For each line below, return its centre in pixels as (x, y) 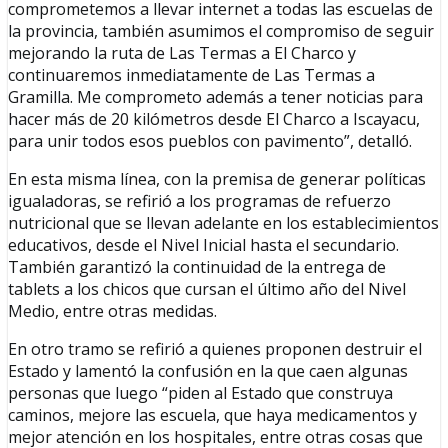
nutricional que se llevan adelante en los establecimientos (223, 223)
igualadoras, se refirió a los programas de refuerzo (199, 201)
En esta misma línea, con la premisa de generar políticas (217, 179)
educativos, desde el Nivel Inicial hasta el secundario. (203, 245)
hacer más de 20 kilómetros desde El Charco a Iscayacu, (214, 119)
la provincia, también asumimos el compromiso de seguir (221, 31)
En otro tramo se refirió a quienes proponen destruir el (215, 349)
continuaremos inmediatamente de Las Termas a (191, 75)
